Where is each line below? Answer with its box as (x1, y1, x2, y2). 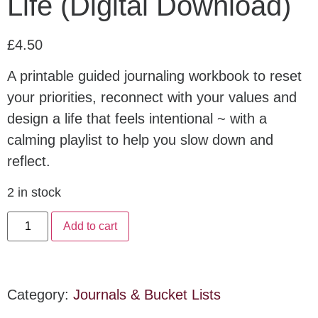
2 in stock (7, 184, 61, 199)
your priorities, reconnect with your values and (7, 89, 297, 106)
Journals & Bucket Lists (73, 287, 221, 303)
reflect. (7, 153, 50, 170)
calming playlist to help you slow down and (7, 132, 273, 148)
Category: (7, 287, 73, 303)
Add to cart (63, 220, 118, 233)
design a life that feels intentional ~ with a (7, 111, 267, 127)
